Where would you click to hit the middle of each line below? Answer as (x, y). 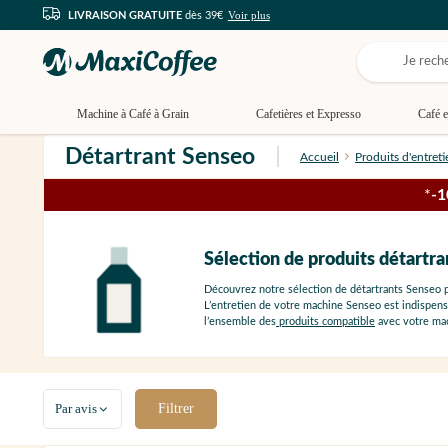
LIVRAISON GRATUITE (125, 15)
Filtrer (176, 409)
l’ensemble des (240, 321)
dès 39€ (202, 15)
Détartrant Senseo (160, 156)
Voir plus (248, 15)
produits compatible (325, 321)
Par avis (76, 409)
